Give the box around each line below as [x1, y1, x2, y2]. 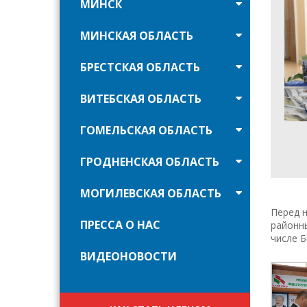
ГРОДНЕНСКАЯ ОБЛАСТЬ [80, 154, 219, 169]
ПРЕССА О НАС [80, 217, 160, 232]
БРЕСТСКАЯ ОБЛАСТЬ [80, 60, 200, 75]
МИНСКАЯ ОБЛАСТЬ [80, 28, 193, 43]
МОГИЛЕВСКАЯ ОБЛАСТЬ [80, 186, 221, 201]
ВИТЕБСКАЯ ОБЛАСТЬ [80, 91, 201, 106]
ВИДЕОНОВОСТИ [80, 249, 177, 264]
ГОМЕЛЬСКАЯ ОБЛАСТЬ [80, 123, 212, 138]
